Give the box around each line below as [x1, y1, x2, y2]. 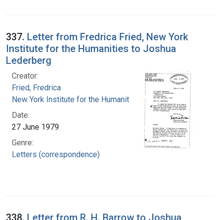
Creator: [12, 71, 38, 81]
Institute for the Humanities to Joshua [6, 42, 176, 55]
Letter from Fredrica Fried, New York [27, 30, 188, 43]
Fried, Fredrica [12, 82, 61, 92]
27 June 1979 [12, 122, 59, 132]
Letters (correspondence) [12, 149, 100, 159]
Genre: [12, 137, 33, 147]
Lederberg [6, 54, 52, 66]
